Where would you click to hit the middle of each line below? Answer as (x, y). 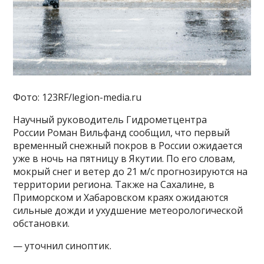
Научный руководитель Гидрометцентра (110, 119)
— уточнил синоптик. (62, 245)
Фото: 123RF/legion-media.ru (77, 97)
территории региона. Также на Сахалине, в (114, 184)
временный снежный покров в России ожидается (128, 145)
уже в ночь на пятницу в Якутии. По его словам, (124, 158)
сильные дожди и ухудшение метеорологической (128, 210)
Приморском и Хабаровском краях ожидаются (121, 197)
